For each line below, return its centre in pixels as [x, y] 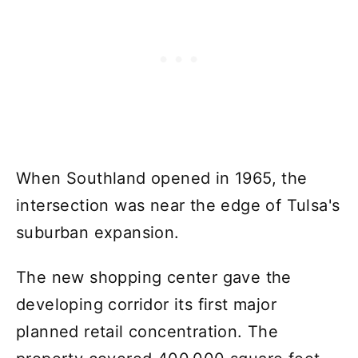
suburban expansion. [98, 232]
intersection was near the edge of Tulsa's [178, 205]
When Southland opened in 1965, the [162, 178]
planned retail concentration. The [147, 331]
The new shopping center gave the [154, 277]
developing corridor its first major [146, 304]
